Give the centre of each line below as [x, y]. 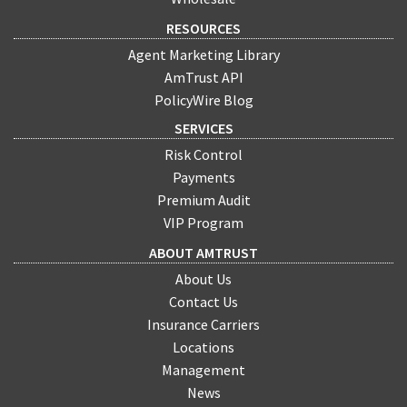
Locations [203, 347]
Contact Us [203, 302]
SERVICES [203, 128]
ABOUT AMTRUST [203, 253]
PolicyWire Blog [203, 100]
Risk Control [203, 154]
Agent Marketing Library [203, 55]
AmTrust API [203, 78]
